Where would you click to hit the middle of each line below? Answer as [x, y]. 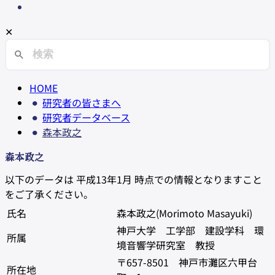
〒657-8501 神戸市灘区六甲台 [187, 262]
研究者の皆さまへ [82, 102]
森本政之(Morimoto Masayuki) [184, 213]
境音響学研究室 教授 [166, 245]
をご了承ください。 [49, 194]
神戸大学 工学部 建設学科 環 [190, 230]
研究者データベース [86, 117]
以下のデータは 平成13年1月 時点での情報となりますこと [134, 179]
